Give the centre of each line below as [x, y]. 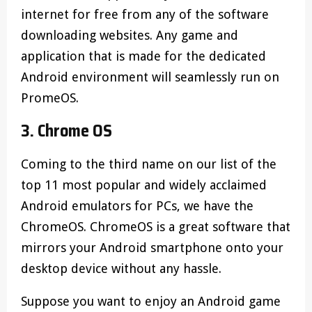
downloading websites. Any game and [130, 36]
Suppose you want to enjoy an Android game [151, 302]
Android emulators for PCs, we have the [137, 206]
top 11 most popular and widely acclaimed [144, 185]
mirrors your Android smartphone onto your [152, 248]
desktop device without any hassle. [121, 269]
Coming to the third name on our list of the [149, 164]
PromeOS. [52, 98]
